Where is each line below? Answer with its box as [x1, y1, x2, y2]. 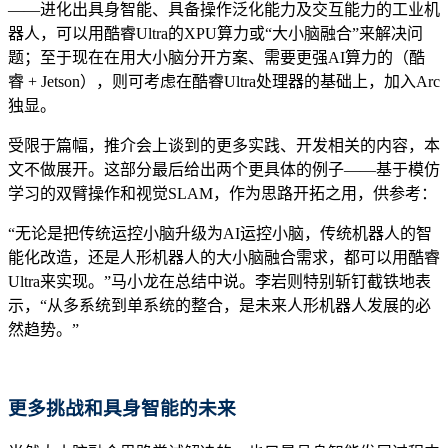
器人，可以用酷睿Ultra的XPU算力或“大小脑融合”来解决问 [8, 25, 423, 43]
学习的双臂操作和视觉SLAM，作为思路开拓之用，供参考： [8, 185, 437, 203]
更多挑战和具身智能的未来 [8, 397, 236, 419]
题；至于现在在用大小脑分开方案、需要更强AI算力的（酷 [8, 49, 425, 67]
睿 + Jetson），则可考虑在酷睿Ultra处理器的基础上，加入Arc [8, 73, 440, 91]
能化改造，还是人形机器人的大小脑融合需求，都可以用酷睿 [8, 249, 440, 267]
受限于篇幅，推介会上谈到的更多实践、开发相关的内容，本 [8, 137, 440, 155]
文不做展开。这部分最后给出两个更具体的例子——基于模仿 [8, 161, 440, 179]
